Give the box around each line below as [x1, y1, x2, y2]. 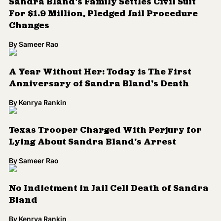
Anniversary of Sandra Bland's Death [9, 79, 189, 89]
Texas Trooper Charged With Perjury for [9, 126, 202, 135]
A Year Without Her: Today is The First [9, 68, 191, 77]
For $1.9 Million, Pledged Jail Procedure [9, 9, 198, 19]
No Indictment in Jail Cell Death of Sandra [9, 184, 209, 193]
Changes [9, 21, 49, 31]
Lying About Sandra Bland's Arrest [9, 138, 176, 147]
